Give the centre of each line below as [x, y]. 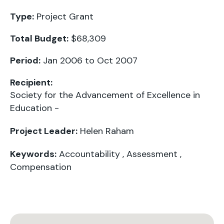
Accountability [89, 154]
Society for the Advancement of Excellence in [105, 95]
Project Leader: [44, 131]
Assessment [152, 154]
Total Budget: [39, 38]
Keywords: [33, 154]
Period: [25, 60]
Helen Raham [107, 131]
